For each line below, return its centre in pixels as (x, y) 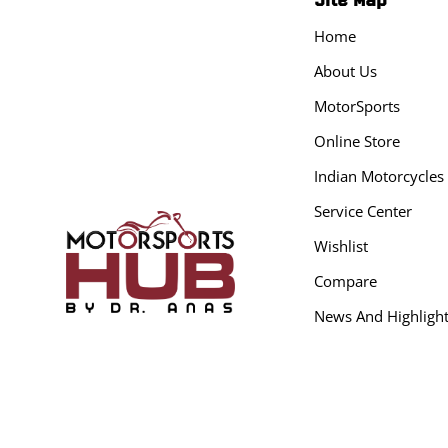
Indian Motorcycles (378, 175)
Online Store (356, 140)
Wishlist (340, 245)
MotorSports (356, 105)
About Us (345, 70)
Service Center (362, 210)
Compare (345, 280)
